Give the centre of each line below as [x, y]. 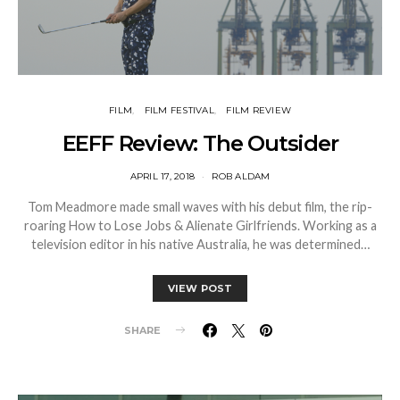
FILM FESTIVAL [179, 110]
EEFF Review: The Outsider [200, 143]
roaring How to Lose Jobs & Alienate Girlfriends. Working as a [200, 225]
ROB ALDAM [241, 176]
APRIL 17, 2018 [162, 176]
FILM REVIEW [258, 110]
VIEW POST [200, 288]
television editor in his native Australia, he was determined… [200, 244]
